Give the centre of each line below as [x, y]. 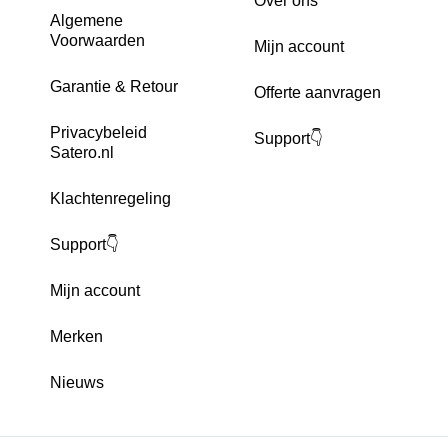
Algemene [86, 21]
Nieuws [77, 383]
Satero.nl [82, 153]
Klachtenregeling [110, 199]
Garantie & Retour [114, 87]
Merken [76, 337]
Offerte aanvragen [317, 93]
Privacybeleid [98, 133]
